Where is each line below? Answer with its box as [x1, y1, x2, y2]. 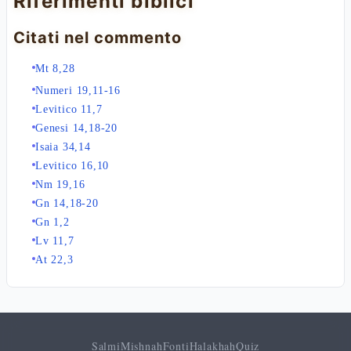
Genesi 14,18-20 [35, 122, 118, 134]
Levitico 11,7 [35, 103, 103, 115]
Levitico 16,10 [35, 160, 110, 172]
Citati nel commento [13, 28, 182, 47]
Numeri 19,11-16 [35, 85, 121, 96]
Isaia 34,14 [35, 141, 91, 153]
